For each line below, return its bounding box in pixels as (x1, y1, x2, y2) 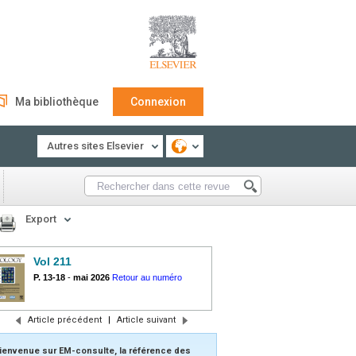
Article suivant (116, 315, 176, 325)
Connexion (130, 95, 186, 108)
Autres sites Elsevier (47, 140, 144, 152)
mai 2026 (73, 273, 110, 282)
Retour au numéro (112, 273, 182, 282)
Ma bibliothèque (15, 95, 99, 108)
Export (25, 213, 56, 225)
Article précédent (27, 315, 102, 325)
